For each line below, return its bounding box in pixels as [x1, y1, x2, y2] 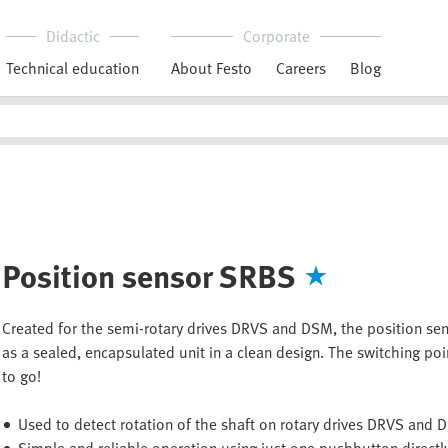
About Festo [171, 56, 252, 80]
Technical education [6, 56, 139, 80]
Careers [276, 56, 326, 80]
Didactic [45, 24, 100, 48]
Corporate [242, 24, 310, 48]
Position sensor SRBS [2, 250, 297, 299]
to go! [2, 364, 42, 389]
